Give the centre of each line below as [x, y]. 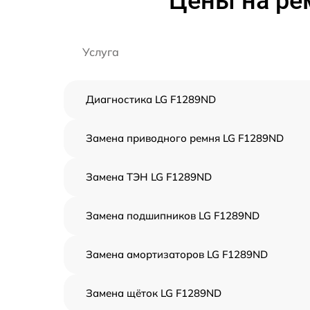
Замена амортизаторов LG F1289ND [177, 254]
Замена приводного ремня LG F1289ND [185, 138]
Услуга [101, 52]
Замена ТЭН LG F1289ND [149, 177]
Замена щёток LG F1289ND [154, 293]
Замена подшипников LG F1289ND [173, 216]
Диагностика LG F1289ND [151, 99]
